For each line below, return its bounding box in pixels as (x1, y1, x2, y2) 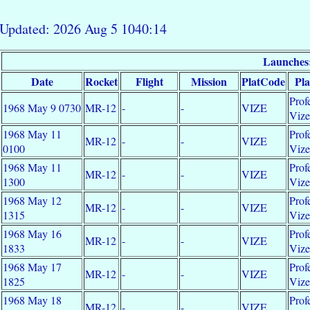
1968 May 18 (3, 292, 62, 307)
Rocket (85, 73, 118, 89)
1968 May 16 (3, 226, 62, 241)
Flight (135, 73, 163, 89)
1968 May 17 (3, 259, 62, 274)
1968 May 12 (3, 192, 62, 208)
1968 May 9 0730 (3, 100, 82, 115)
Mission (191, 73, 228, 89)
